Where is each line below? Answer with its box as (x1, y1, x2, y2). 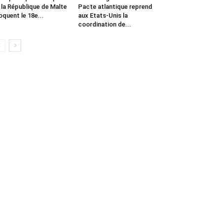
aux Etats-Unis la (78, 11, 128, 19)
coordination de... (78, 20, 131, 28)
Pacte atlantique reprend (78, 2, 152, 10)
